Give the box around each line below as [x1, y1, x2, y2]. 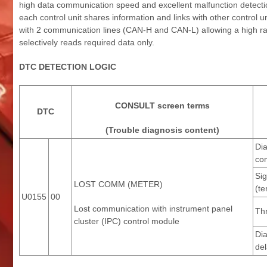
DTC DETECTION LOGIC [19, 61, 116, 72]
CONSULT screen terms [115, 100, 210, 110]
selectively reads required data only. [19, 37, 154, 47]
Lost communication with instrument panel [74, 203, 232, 213]
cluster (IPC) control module [74, 216, 179, 226]
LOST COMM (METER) [74, 179, 163, 189]
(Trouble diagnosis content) [105, 125, 219, 135]
